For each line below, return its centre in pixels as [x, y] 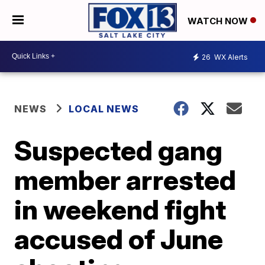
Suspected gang [119, 150]
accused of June [119, 239]
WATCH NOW [219, 21]
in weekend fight [120, 209]
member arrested [125, 180]
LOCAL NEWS [104, 109]
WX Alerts [230, 57]
